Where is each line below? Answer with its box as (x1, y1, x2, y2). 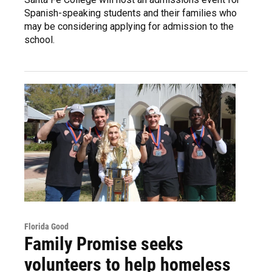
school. (24, 33, 55, 46)
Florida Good (24, 221, 69, 231)
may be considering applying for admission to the (24, 20, 234, 32)
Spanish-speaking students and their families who (24, 7, 237, 19)
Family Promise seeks (24, 233, 183, 254)
